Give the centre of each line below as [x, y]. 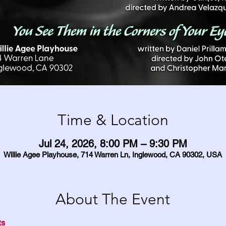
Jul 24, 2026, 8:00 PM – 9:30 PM [113, 144]
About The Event [113, 199]
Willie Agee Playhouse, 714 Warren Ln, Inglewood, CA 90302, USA [113, 155]
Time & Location [113, 120]
